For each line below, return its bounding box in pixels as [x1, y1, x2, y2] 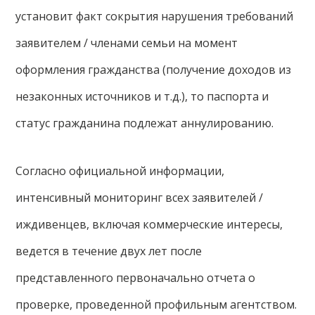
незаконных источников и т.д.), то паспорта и [15, 89, 269, 104]
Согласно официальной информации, [15, 163, 225, 179]
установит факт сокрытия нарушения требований [15, 8, 294, 24]
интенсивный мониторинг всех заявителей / [15, 190, 264, 205]
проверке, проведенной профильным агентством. [15, 297, 297, 312]
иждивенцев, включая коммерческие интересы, [15, 217, 283, 232]
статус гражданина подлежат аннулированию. [15, 115, 274, 131]
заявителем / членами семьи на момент [15, 35, 238, 51]
